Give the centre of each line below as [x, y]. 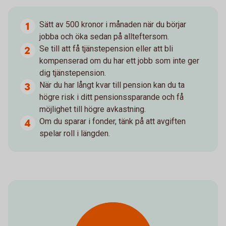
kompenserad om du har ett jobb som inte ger [119, 61]
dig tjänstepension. [73, 73]
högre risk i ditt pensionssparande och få [111, 97]
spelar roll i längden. [75, 133]
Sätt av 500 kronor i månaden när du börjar [113, 24]
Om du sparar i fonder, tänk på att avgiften [112, 121]
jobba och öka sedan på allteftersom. [104, 37]
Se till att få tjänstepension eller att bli [106, 49]
